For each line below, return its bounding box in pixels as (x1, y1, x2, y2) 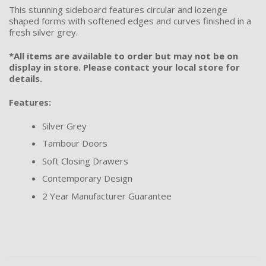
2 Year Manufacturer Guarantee (42, 189, 172, 202)
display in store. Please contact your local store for (9, 61, 240, 73)
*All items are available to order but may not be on (9, 49, 238, 62)
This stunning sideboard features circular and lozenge (9, 3, 227, 15)
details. (9, 72, 42, 84)
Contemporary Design (42, 172, 132, 185)
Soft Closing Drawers (42, 154, 128, 167)
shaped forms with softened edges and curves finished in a (9, 14, 251, 27)
